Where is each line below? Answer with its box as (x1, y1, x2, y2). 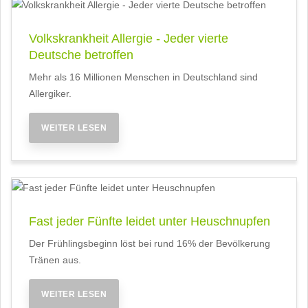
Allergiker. (29, 88, 71, 100)
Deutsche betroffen (29, 48, 133, 63)
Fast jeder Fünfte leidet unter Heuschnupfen (29, 214, 270, 228)
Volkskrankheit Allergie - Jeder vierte (29, 32, 228, 46)
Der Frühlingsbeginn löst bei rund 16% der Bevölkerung (29, 237, 270, 249)
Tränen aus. (29, 254, 81, 265)
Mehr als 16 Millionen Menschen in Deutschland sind (29, 71, 258, 83)
